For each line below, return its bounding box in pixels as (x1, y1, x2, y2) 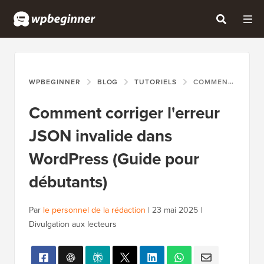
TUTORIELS (134, 77, 177, 87)
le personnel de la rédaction (43, 204, 146, 216)
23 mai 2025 (152, 204, 198, 216)
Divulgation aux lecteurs (29, 218, 117, 230)
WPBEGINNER (29, 77, 81, 87)
